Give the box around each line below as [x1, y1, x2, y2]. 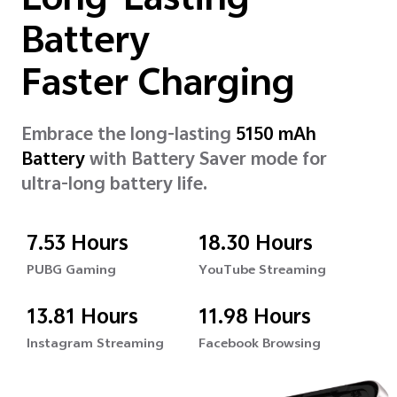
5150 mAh [236, 120, 316, 152]
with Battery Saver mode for [85, 144, 327, 176]
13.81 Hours [27, 300, 138, 337]
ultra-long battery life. [21, 169, 207, 201]
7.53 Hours [27, 227, 128, 263]
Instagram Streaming [27, 333, 164, 356]
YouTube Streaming [198, 260, 326, 283]
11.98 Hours [198, 300, 311, 337]
